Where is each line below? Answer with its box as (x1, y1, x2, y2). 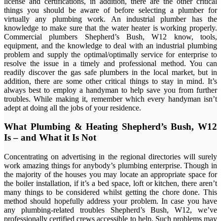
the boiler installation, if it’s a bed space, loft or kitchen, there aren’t (4, 179, 217, 188)
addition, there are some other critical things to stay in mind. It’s (4, 76, 217, 85)
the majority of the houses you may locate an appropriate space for (4, 170, 217, 179)
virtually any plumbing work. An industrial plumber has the (4, 14, 217, 23)
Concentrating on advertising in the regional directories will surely (4, 152, 217, 161)
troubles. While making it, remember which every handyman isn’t (4, 94, 217, 103)
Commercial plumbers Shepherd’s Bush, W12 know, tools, (4, 32, 217, 41)
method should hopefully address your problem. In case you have (4, 197, 217, 206)
